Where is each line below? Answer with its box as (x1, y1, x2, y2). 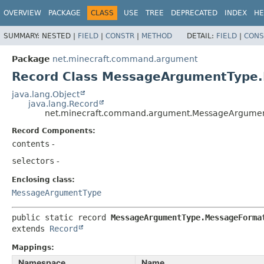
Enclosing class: (12, 175, 75, 184)
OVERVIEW (4, 9, 41, 17)
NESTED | (42, 31, 78, 40)
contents (12, 138, 49, 148)
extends (12, 223, 49, 233)
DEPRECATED (171, 9, 217, 17)
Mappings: (12, 243, 54, 252)
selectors (12, 156, 54, 166)
